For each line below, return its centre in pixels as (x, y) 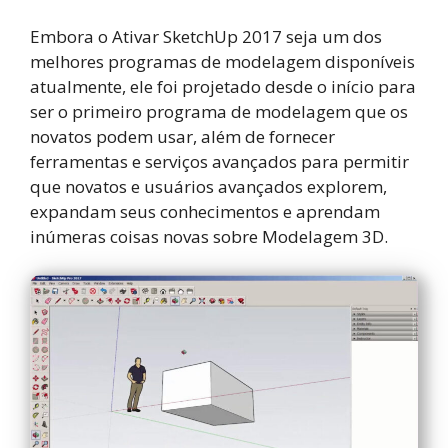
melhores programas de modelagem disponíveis (222, 62)
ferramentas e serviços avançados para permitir (219, 162)
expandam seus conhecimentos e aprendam (205, 212)
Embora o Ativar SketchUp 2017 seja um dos (206, 37)
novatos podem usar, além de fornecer (182, 137)
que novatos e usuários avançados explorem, (208, 187)
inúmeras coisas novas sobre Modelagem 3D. (209, 237)
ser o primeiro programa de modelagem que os (219, 112)
